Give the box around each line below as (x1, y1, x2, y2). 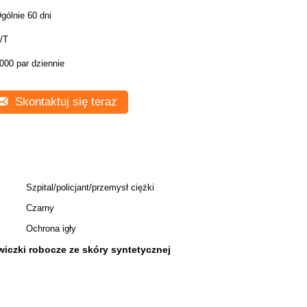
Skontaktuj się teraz (12, 95, 117, 108)
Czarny (26, 203, 54, 213)
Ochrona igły (26, 223, 76, 234)
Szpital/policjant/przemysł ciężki (26, 182, 154, 193)
